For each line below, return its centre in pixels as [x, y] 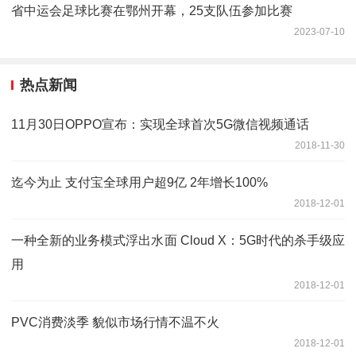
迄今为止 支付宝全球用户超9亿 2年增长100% [139, 182]
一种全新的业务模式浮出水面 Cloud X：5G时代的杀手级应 [178, 240]
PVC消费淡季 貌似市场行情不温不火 [115, 322]
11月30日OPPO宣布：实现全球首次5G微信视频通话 [160, 124]
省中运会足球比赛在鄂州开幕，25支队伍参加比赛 [152, 11]
